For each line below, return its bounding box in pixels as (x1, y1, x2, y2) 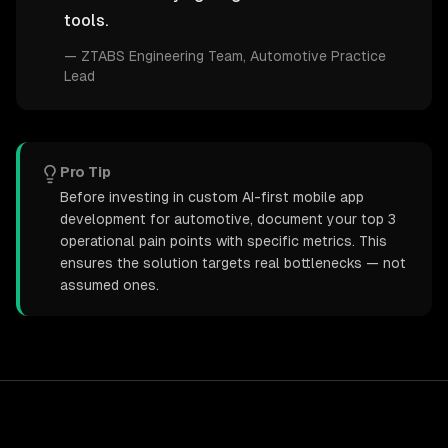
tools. (64, 11, 108, 30)
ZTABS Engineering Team (81, 48, 243, 64)
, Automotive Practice (243, 48, 386, 64)
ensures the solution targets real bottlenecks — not (60, 255, 406, 271)
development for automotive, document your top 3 (60, 211, 396, 227)
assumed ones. (60, 277, 159, 293)
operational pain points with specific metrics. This (60, 233, 387, 249)
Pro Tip (60, 164, 111, 180)
